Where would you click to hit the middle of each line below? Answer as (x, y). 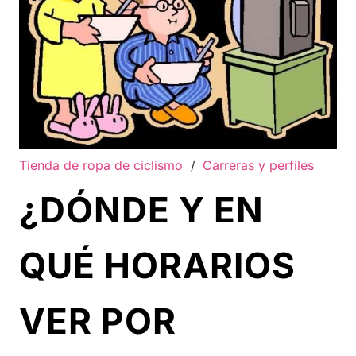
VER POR (98, 321)
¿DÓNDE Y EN (141, 210)
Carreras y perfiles (259, 166)
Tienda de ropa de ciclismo (101, 166)
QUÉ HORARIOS (157, 266)
